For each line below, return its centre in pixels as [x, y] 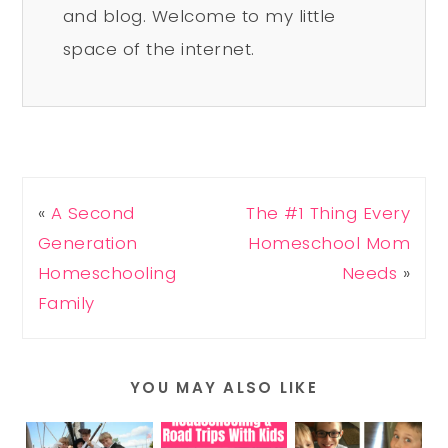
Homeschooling [107, 273]
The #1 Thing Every [328, 213]
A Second [92, 213]
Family [66, 303]
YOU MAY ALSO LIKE [224, 388]
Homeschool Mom [329, 243]
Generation [87, 243]
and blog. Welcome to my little [199, 16]
